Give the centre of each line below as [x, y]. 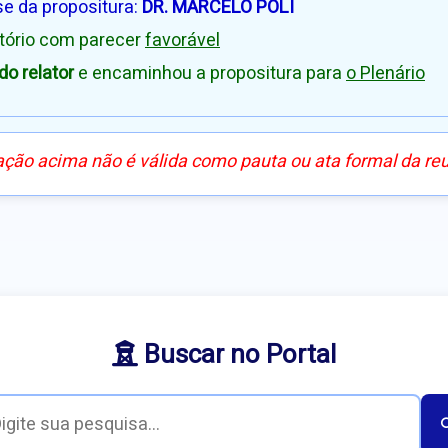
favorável [182, 41]
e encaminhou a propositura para [210, 74]
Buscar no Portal [237, 355]
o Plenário [385, 74]
